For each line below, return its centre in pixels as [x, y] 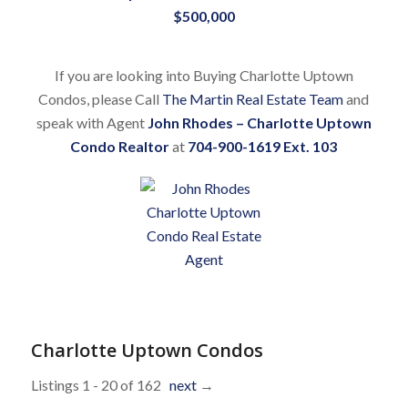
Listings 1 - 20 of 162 [100, 384]
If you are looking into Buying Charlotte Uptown [204, 76]
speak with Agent [92, 123]
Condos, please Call [101, 99]
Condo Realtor [120, 147]
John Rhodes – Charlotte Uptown [259, 123]
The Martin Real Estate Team [253, 99]
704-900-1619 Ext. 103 [263, 147]
